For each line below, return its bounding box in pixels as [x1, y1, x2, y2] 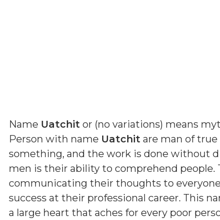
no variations [98, 118, 160, 130]
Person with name [9, 133, 101, 145]
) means [160, 118, 201, 130]
